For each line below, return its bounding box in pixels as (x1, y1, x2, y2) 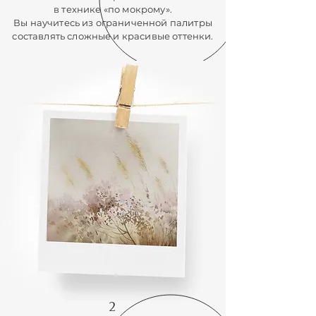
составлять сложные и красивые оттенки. (12, 30, 214, 42)
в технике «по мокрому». (54, 4, 172, 15)
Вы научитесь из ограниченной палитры (13, 17, 212, 28)
